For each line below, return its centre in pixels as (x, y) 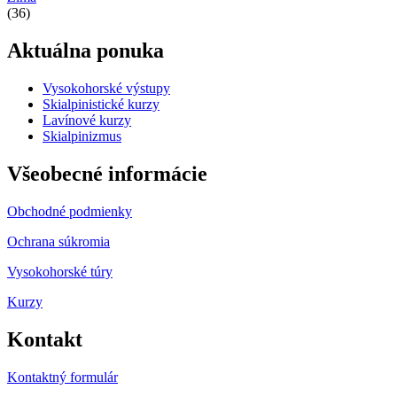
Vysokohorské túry (60, 272)
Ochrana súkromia (58, 242)
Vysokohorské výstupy (106, 89)
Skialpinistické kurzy (101, 105)
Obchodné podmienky (70, 212)
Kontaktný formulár (62, 377)
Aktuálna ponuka (86, 51)
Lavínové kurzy (87, 121)
